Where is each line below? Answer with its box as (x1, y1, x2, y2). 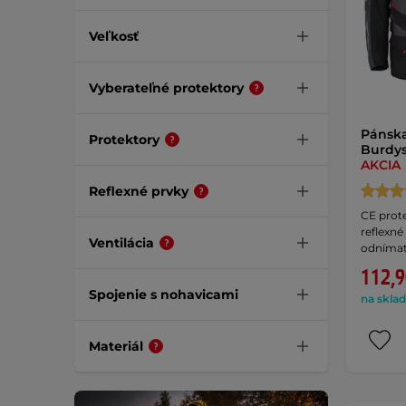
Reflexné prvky (89, 182, 188, 199)
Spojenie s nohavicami (89, 285, 238, 303)
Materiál (89, 337, 143, 354)
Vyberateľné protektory (89, 79, 244, 96)
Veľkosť (89, 27, 139, 44)
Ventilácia (89, 234, 154, 251)
